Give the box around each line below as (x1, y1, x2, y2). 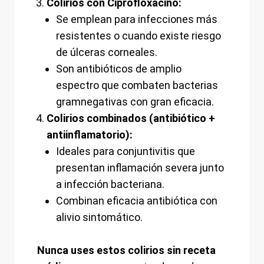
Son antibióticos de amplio (55, 62, 181, 75)
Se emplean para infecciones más (55, 13, 217, 26)
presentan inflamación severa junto (55, 161, 224, 174)
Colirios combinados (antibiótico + (47, 112, 216, 125)
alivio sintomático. (55, 211, 143, 224)
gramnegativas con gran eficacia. (55, 95, 214, 108)
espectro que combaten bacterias (55, 79, 218, 92)
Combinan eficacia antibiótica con (55, 194, 217, 207)
